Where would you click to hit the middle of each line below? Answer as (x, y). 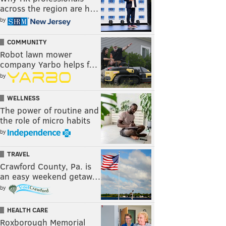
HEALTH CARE (27, 210)
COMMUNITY (27, 42)
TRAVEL (18, 154)
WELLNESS (23, 98)
